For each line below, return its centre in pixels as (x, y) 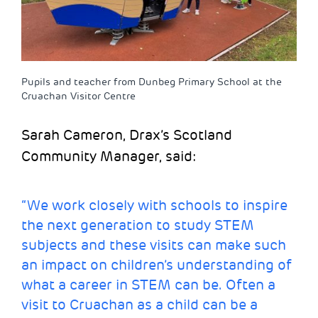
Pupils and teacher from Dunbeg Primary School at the (152, 82)
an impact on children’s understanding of (157, 265)
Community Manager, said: (109, 156)
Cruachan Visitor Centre (78, 96)
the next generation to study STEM (138, 225)
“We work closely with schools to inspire (154, 205)
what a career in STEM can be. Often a (148, 285)
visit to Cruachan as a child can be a (139, 305)
